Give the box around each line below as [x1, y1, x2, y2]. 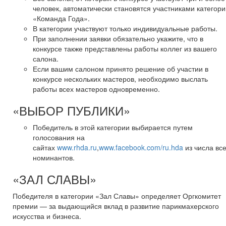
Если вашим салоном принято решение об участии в [33, 63, 208, 74]
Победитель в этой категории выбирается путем [33, 122, 193, 132]
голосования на [33, 132, 85, 142]
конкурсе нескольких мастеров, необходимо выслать [33, 73, 208, 84]
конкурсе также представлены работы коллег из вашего [33, 43, 217, 53]
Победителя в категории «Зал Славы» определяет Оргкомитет [13, 190, 221, 201]
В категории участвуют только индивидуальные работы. [33, 23, 217, 33]
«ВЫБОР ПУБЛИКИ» [13, 101, 130, 119]
